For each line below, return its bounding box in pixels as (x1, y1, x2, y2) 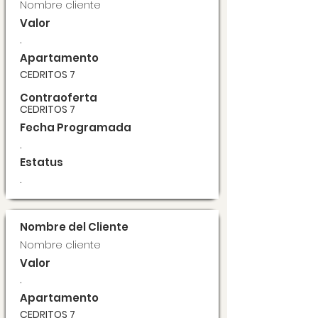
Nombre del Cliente (20, 219, 128, 234)
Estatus (20, 155, 63, 170)
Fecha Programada (20, 120, 131, 135)
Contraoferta (20, 90, 97, 105)
